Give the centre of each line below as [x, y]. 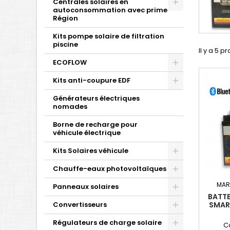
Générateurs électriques [96, 98]
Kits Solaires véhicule [91, 151]
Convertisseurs [80, 205]
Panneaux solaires [86, 187]
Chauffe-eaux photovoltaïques [110, 169]
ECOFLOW [70, 62]
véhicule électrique [87, 133]
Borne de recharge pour [95, 124]
